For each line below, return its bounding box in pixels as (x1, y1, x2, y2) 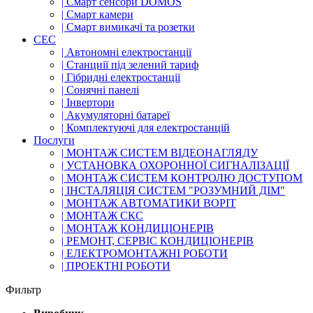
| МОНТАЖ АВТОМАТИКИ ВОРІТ (61, 196, 236, 209)
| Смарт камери (61, 8, 133, 20)
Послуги (34, 133, 75, 146)
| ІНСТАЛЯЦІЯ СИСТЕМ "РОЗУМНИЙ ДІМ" (61, 184, 285, 196)
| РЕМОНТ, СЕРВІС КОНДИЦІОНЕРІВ (61, 234, 254, 247)
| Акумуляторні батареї (61, 108, 170, 121)
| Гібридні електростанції (61, 71, 180, 83)
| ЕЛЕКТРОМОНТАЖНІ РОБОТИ (61, 247, 228, 259)
